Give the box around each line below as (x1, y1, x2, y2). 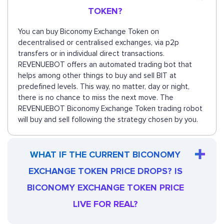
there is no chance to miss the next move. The (18, 93, 173, 102)
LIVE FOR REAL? (72, 198, 138, 210)
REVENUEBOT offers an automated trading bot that (18, 60, 192, 69)
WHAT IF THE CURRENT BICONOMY (30, 149, 180, 160)
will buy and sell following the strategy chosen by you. (18, 115, 198, 124)
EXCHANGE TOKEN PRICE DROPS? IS (28, 165, 182, 177)
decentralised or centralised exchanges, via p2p (18, 38, 179, 47)
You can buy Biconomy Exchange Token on (18, 27, 159, 36)
